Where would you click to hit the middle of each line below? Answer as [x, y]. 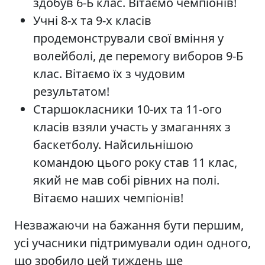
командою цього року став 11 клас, [135, 162]
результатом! [73, 91]
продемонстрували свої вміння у [128, 38]
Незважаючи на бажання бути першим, [129, 225]
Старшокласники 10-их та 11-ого [127, 109]
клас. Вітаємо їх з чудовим [109, 73]
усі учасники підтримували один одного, [132, 243]
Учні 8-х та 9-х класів [92, 20]
